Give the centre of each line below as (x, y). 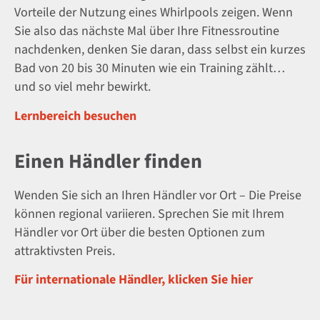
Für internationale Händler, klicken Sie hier (134, 280)
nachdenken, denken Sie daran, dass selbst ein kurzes (160, 50)
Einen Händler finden (108, 161)
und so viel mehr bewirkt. (82, 87)
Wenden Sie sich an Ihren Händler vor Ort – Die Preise (158, 195)
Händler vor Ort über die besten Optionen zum (140, 232)
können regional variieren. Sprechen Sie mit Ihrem (149, 214)
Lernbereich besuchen (75, 116)
